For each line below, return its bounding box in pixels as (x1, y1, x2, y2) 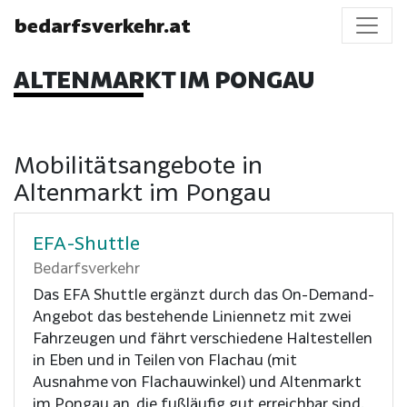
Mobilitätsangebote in (14, 149, 263, 178)
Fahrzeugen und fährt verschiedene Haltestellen (33, 328, 372, 346)
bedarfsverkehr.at (15, 15, 191, 36)
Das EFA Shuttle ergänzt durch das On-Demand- (33, 284, 374, 303)
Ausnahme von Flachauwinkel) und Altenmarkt (33, 372, 362, 390)
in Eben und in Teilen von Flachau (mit (33, 350, 297, 368)
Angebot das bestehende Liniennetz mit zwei (33, 306, 352, 324)
